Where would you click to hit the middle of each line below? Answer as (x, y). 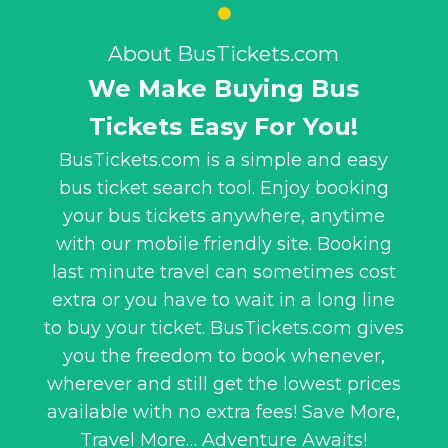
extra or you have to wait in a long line (224, 299)
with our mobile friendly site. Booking (223, 243)
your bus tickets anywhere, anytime (223, 215)
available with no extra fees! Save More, (224, 411)
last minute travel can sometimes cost (223, 271)
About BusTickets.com (224, 53)
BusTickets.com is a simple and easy (224, 159)
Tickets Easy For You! (224, 126)
